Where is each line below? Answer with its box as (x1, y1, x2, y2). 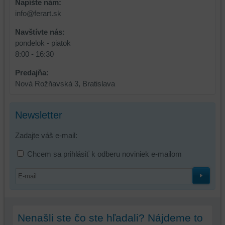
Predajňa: (15, 68, 49, 77)
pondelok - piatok (15, 38, 71, 47)
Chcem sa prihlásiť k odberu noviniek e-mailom (27, 149, 182, 158)
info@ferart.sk (15, 9, 61, 18)
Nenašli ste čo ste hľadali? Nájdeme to (17, 211, 203, 224)
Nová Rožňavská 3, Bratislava (15, 79, 115, 88)
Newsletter (15, 109, 62, 121)
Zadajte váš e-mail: (15, 131, 77, 140)
